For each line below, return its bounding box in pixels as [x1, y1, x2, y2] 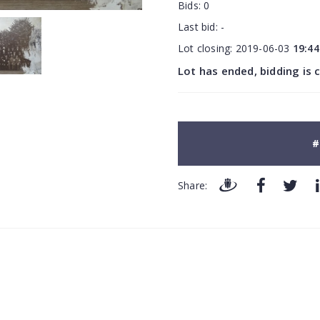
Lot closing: [178, 41, 236, 55]
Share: [178, 179, 208, 193]
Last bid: [178, 20, 221, 34]
